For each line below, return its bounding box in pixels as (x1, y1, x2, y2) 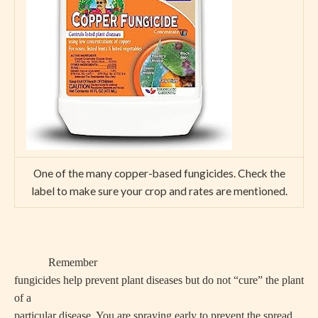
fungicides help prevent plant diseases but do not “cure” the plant (14, 273, 304, 286)
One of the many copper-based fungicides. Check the (33, 166, 285, 180)
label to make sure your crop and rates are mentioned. (31, 184, 287, 197)
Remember (48, 256, 97, 268)
